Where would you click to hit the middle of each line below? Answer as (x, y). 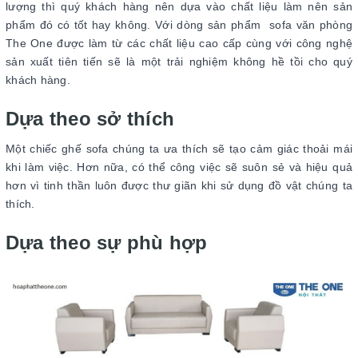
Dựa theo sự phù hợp (107, 242)
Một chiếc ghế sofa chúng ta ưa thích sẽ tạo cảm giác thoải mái (179, 148)
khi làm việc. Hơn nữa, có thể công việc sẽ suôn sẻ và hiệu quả (179, 167)
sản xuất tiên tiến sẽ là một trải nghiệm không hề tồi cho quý (179, 61)
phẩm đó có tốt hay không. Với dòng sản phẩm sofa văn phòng (179, 24)
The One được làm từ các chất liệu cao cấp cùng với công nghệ (179, 43)
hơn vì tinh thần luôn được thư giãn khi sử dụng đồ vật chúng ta (179, 185)
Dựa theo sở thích (90, 118)
